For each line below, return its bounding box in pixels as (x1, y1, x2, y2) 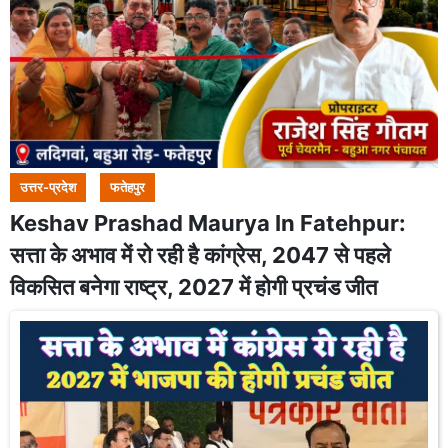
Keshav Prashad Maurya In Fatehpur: (10, 210, 406, 236)
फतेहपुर (110, 180, 145, 195)
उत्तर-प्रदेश (20, 180, 76, 195)
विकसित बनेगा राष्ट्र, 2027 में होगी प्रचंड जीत (10, 274, 377, 300)
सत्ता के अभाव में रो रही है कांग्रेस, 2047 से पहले (10, 242, 390, 268)
